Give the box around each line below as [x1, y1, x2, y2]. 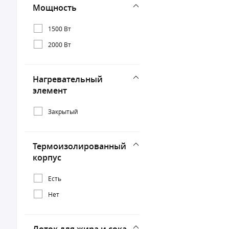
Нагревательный [33, 74, 103, 85]
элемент [33, 85, 67, 96]
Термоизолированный [33, 141, 126, 152]
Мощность [33, 2, 77, 13]
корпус [33, 152, 61, 163]
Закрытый [48, 107, 78, 116]
